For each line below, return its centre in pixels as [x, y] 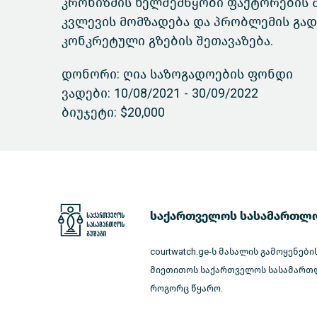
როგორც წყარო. [186, 288]
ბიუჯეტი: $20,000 [113, 113]
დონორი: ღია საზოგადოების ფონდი [177, 74]
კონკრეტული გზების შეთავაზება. [167, 41]
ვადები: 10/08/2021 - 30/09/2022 [160, 93]
